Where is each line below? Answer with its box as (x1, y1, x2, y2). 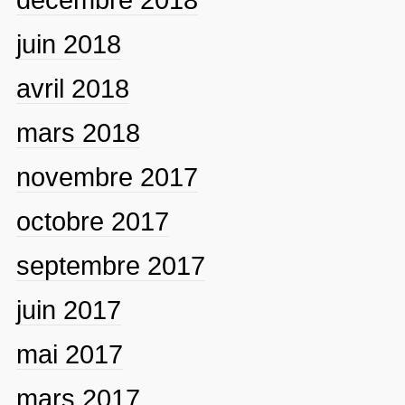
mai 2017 (15, 338, 123, 369)
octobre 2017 (15, 205, 169, 236)
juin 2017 (15, 294, 121, 325)
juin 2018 (15, 28, 121, 59)
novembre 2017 (15, 161, 198, 192)
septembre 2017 (15, 250, 205, 280)
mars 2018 (15, 117, 140, 147)
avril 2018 (15, 72, 129, 103)
